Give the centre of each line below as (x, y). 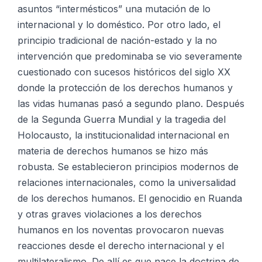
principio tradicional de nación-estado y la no (117, 40)
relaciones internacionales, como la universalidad (127, 182)
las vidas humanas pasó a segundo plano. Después (131, 103)
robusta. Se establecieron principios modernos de (128, 166)
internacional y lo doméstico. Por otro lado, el (119, 24)
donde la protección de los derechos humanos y (125, 87)
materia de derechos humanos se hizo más (113, 151)
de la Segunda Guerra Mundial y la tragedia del (122, 119)
